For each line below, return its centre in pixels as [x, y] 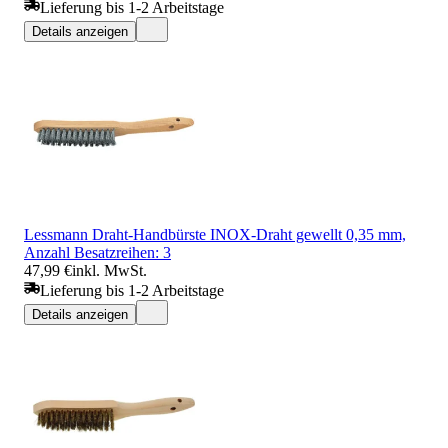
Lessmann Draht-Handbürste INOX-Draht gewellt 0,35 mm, [215, 234]
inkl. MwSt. [109, 270]
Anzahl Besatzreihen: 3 [97, 252]
